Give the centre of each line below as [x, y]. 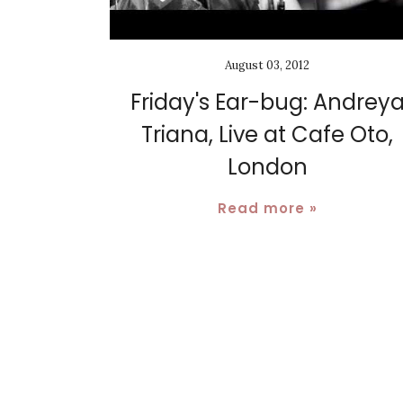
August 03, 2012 [267, 65]
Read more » [267, 208]
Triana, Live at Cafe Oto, [267, 134]
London [267, 166]
